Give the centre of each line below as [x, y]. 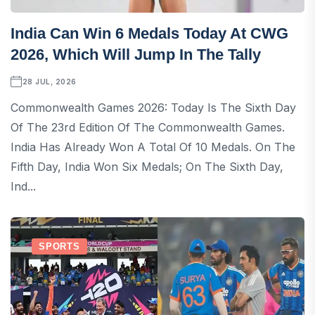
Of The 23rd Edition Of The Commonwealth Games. [148, 127]
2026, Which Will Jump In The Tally [136, 54]
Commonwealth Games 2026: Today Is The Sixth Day [153, 107]
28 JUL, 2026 [49, 81]
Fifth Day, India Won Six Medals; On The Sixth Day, [147, 166]
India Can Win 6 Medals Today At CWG [149, 33]
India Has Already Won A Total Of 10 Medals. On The [153, 147]
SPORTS [59, 246]
